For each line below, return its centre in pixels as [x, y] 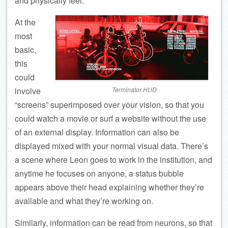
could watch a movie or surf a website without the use [110, 118]
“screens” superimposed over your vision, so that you [109, 104]
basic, [25, 49]
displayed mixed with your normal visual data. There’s [111, 146]
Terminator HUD [134, 89]
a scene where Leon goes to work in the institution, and [113, 159]
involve [28, 91]
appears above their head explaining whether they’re [109, 187]
